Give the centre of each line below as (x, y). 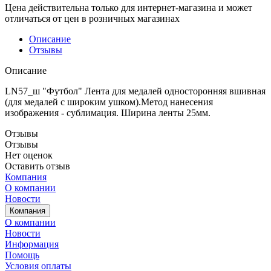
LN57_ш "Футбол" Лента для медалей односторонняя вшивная (135, 91)
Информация (32, 244)
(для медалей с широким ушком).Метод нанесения (109, 102)
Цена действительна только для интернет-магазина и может (129, 7)
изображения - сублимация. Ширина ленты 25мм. (108, 113)
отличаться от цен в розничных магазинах (92, 18)
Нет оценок (29, 155)
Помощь (22, 255)
